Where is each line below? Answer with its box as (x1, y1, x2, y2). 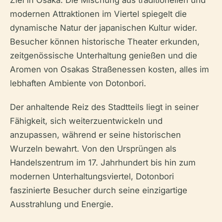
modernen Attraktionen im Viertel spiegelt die (10, 9, 187, 19)
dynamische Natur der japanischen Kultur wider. (10, 23, 197, 33)
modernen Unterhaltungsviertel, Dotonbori (10, 171, 174, 182)
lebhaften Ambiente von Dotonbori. (10, 78, 146, 89)
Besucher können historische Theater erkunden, (10, 37, 200, 47)
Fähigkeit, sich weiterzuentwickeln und (10, 116, 163, 126)
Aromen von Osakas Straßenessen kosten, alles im (10, 64, 209, 75)
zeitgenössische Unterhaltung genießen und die (10, 51, 197, 61)
